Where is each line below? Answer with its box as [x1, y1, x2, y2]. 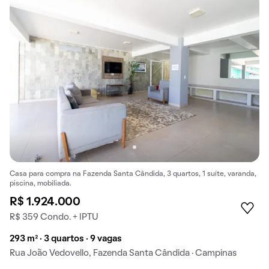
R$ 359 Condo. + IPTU [10, 213, 98, 222]
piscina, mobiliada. [10, 181, 71, 187]
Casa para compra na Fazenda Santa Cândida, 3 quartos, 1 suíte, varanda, [10, 171, 256, 178]
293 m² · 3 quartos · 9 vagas [10, 235, 122, 244]
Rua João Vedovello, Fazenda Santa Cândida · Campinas [10, 249, 237, 258]
